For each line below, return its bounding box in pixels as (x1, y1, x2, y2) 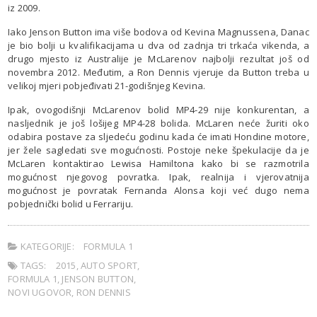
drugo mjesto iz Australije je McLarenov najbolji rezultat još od (8, 52, 309, 65)
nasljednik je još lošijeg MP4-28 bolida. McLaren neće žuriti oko (8, 116, 309, 129)
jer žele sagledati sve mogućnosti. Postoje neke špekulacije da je (8, 143, 309, 156)
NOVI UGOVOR (8, 285, 72, 299)
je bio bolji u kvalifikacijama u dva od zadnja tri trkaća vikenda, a (8, 38, 309, 52)
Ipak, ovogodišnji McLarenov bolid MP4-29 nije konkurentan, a (8, 103, 309, 116)
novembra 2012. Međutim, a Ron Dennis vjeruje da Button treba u (8, 65, 309, 79)
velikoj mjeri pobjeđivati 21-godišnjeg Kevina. (8, 79, 206, 92)
